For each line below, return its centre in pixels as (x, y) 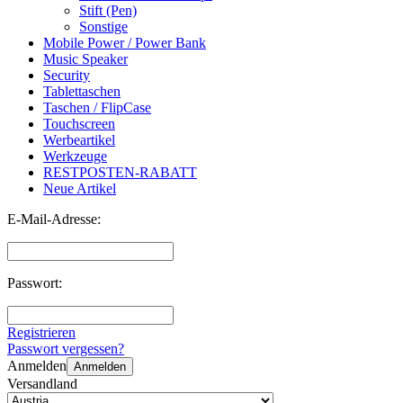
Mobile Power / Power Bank (125, 43)
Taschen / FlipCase (97, 108)
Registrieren (41, 333)
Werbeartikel (79, 140)
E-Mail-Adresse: (54, 219)
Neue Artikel (80, 189)
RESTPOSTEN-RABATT (120, 173)
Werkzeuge (75, 157)
